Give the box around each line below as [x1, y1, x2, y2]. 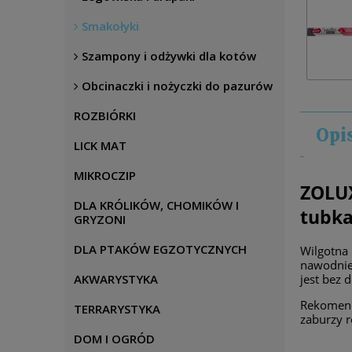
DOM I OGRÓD [74, 331, 155, 346]
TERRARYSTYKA [74, 301, 160, 317]
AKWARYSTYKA [74, 271, 158, 287]
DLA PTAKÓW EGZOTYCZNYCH [74, 241, 247, 257]
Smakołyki [82, 18, 139, 34]
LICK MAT [74, 137, 126, 153]
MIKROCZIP [74, 167, 136, 183]
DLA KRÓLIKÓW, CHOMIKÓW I [74, 197, 239, 213]
